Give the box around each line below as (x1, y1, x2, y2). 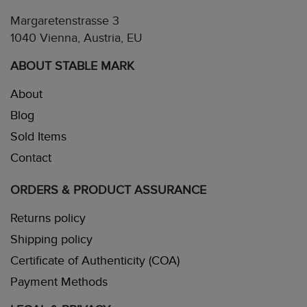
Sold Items (10, 130, 66, 145)
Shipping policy (10, 232, 93, 247)
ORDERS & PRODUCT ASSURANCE (10, 183, 206, 198)
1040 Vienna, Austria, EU (10, 31, 143, 46)
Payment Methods (10, 275, 108, 290)
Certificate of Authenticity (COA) (10, 254, 180, 269)
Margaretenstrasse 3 (10, 14, 119, 29)
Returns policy (10, 211, 86, 226)
